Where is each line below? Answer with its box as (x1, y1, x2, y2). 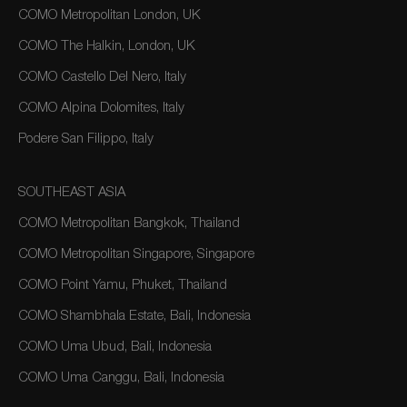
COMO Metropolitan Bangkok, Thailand (18, 217, 240, 231)
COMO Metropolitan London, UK (18, 9, 201, 23)
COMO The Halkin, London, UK (18, 40, 195, 54)
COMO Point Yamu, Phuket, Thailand (18, 279, 227, 293)
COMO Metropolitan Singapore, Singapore (18, 248, 254, 262)
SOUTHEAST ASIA (18, 186, 125, 200)
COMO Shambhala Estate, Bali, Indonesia (18, 310, 251, 323)
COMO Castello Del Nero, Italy (18, 71, 186, 84)
